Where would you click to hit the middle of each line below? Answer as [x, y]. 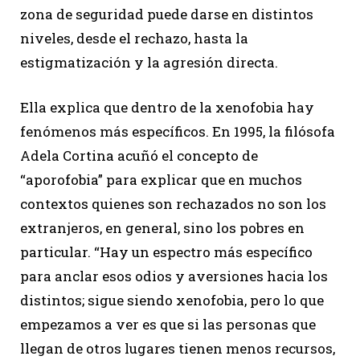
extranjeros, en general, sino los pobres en [162, 228]
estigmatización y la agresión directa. [149, 63]
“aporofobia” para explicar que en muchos [161, 180]
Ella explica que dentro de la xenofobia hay [167, 108]
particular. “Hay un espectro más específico [166, 252]
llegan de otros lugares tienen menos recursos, [178, 349]
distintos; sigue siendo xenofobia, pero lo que [172, 301]
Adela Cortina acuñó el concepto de [139, 156]
